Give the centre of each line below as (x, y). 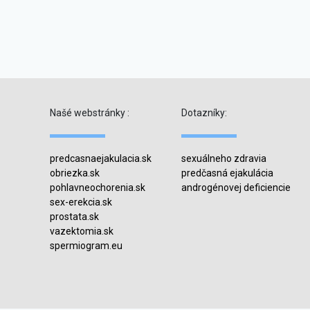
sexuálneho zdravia (224, 158)
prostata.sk (74, 217)
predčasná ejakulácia (227, 173)
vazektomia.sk (82, 231)
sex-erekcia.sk (81, 202)
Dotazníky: (204, 113)
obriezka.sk (75, 173)
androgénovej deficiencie (236, 188)
